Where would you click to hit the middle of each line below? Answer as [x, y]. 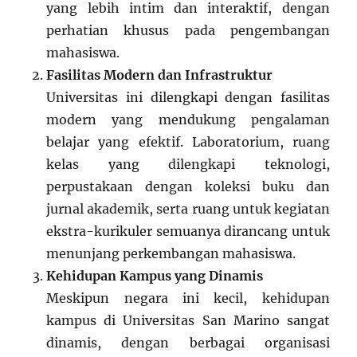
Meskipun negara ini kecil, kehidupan [188, 298]
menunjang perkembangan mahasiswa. [171, 254]
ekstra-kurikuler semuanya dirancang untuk [188, 231]
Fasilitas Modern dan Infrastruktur [160, 75]
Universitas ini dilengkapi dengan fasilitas [188, 98]
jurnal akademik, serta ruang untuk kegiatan [188, 209]
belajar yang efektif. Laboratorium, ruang [188, 142]
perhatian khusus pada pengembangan [188, 31]
